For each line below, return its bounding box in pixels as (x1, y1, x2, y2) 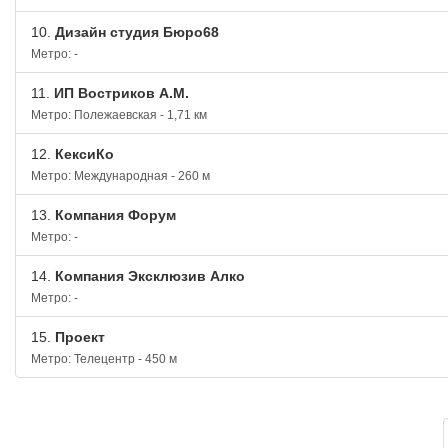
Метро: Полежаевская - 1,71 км (31, 108, 207, 122)
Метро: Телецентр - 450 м (31, 352, 177, 366)
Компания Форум (51, 207, 176, 223)
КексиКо (51, 146, 114, 162)
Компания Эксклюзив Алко (51, 268, 245, 284)
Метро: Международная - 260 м (31, 169, 210, 183)
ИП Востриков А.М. (50, 85, 189, 101)
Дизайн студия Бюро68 (51, 24, 219, 40)
